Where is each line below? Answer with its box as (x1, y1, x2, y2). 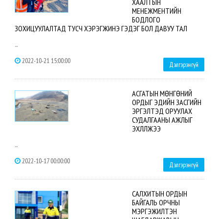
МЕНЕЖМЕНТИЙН (132, 6, 181, 16)
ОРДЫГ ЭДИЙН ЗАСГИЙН (132, 97, 201, 107)
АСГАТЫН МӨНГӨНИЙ (132, 88, 192, 98)
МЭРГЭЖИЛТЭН (132, 206, 177, 216)
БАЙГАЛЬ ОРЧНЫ (132, 197, 180, 207)
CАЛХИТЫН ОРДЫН (132, 189, 187, 198)
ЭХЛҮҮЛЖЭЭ (132, 124, 161, 133)
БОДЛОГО (132, 15, 160, 24)
